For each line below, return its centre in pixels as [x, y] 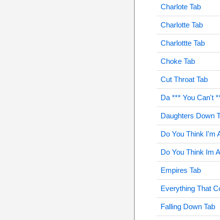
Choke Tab [178, 61]
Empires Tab [180, 170]
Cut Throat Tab [184, 79]
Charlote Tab [180, 7]
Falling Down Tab [188, 206]
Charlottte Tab [182, 43]
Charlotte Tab [181, 25]
